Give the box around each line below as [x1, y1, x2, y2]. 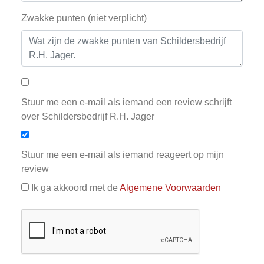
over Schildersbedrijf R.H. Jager [21, 111, 154, 122]
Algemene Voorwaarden [120, 183, 221, 193]
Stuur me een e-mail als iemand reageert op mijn [21, 150, 224, 160]
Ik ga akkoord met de [31, 183, 120, 193]
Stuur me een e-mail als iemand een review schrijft [21, 97, 232, 108]
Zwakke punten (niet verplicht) [21, 13, 147, 24]
